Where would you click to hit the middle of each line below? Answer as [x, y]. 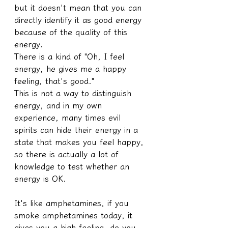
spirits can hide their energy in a [78, 130]
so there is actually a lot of [68, 154]
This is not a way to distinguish [74, 93]
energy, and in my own [60, 105]
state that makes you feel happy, [80, 142]
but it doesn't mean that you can [79, 7]
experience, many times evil [69, 117]
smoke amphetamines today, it [75, 215]
